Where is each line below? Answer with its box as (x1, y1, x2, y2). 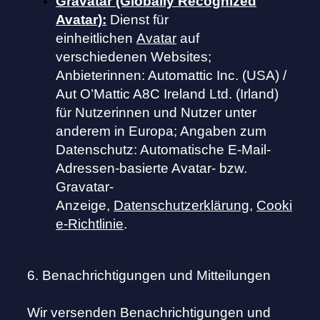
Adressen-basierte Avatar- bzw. (56, 161, 248, 176)
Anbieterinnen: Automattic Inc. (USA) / (56, 68, 287, 84)
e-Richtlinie (56, 216, 124, 232)
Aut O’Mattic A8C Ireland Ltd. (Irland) (56, 86, 279, 102)
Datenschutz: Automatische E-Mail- (56, 142, 271, 158)
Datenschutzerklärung (114, 198, 250, 214)
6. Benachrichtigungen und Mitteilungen (27, 268, 271, 284)
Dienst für (110, 12, 169, 28)
